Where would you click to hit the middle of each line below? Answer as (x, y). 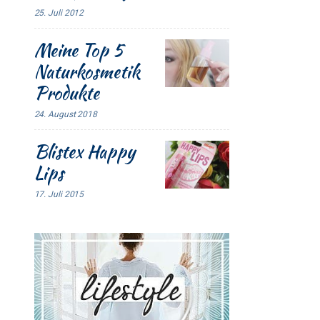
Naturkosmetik (87, 71)
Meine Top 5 (78, 50)
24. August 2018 (65, 114)
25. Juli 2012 (59, 12)
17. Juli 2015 (59, 194)
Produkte (66, 92)
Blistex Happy (84, 151)
